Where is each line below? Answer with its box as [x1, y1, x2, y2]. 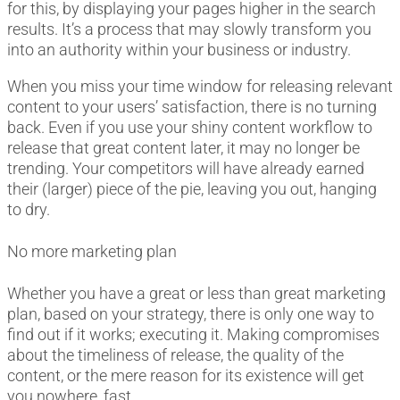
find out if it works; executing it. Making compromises [7, 325, 379, 345]
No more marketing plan [7, 242, 177, 262]
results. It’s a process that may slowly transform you [7, 19, 371, 38]
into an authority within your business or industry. [7, 39, 351, 59]
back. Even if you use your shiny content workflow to [7, 118, 372, 137]
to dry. [7, 200, 50, 220]
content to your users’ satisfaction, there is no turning [7, 97, 377, 117]
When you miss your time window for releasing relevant [7, 77, 393, 96]
